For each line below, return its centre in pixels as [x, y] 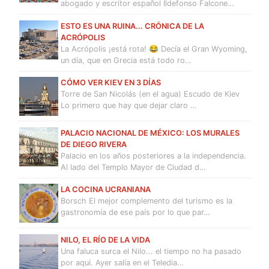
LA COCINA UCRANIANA [105, 190]
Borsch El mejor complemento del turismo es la [146, 201]
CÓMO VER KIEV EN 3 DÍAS [110, 83]
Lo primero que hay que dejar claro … [128, 106]
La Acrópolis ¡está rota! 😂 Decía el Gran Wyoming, [154, 49]
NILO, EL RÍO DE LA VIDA [105, 240]
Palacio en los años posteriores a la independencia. [153, 156]
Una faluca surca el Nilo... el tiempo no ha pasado [151, 252]
